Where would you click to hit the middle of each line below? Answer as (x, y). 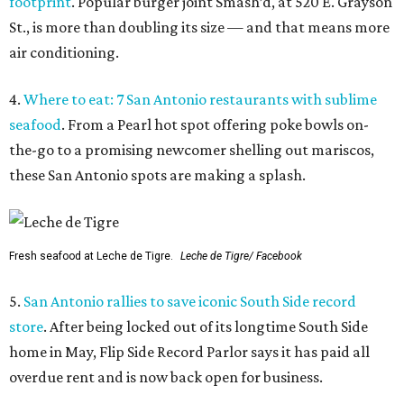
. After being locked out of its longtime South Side (206, 326)
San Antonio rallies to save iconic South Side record (190, 301)
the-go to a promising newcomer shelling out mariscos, (192, 150)
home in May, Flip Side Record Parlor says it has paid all (189, 352)
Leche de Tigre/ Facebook (241, 256)
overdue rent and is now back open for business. (166, 377)
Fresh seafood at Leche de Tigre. (91, 256)
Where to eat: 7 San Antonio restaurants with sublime (200, 99)
